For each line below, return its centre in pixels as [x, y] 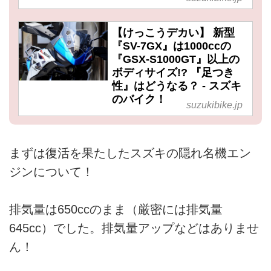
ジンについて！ [51, 171]
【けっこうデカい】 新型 [173, 32]
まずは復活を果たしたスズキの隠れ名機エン [130, 153]
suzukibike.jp [215, 105]
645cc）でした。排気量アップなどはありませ [134, 228]
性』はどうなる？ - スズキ [176, 86]
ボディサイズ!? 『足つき [173, 72]
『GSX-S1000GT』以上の [175, 59]
